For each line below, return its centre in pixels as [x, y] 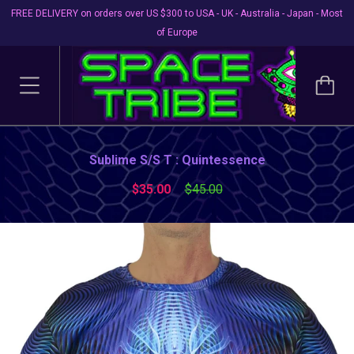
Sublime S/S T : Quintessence [177, 160]
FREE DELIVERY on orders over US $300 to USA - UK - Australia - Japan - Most [177, 13]
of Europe [177, 32]
